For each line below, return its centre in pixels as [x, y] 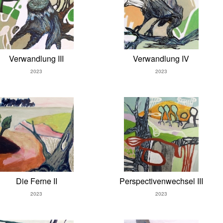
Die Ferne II [36, 181]
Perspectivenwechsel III [161, 181]
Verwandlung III [37, 59]
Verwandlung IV [161, 59]
